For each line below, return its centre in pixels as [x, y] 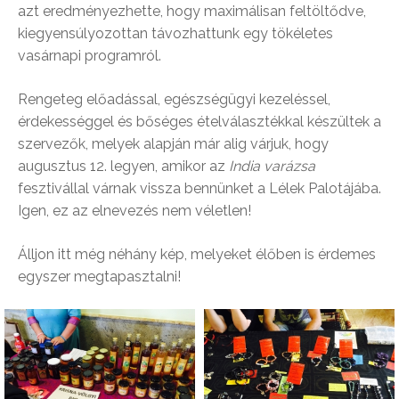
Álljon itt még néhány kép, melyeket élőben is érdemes [197, 255]
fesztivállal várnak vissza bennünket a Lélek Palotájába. [199, 189]
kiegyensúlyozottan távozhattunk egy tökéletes [175, 34]
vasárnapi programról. [90, 56]
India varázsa [272, 167]
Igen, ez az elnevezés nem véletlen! [134, 211]
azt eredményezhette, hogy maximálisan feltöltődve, [192, 12]
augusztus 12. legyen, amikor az [123, 167]
